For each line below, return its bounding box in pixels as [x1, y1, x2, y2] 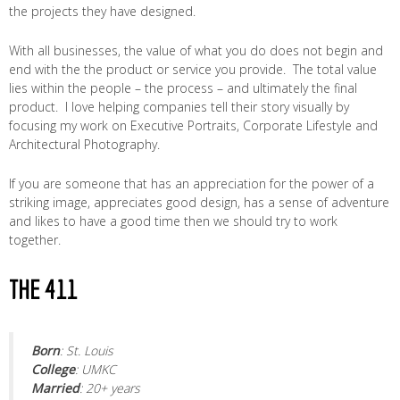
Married [31, 379, 79, 396]
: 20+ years [79, 379, 140, 396]
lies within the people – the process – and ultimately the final [9, 79, 357, 96]
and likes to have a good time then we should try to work [9, 212, 337, 229]
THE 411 [9, 274, 77, 304]
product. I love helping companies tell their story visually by [9, 98, 349, 115]
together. [9, 231, 61, 248]
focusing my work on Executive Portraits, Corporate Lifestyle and [9, 117, 378, 134]
